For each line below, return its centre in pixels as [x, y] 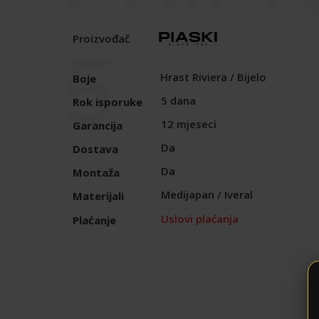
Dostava [95, 148]
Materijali [98, 195]
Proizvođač [101, 38]
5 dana [178, 101]
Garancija [98, 125]
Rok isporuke [108, 101]
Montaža [96, 172]
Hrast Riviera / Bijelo [213, 77]
